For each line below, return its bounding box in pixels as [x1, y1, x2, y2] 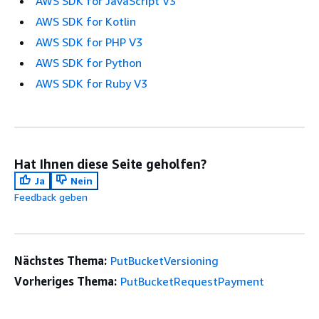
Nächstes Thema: [14, 253, 107, 268]
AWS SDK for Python [36, 55, 142, 70]
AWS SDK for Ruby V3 [36, 75, 147, 90]
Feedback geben [14, 190, 88, 203]
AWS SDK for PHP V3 [36, 34, 142, 49]
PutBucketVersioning [110, 253, 219, 268]
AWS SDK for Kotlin [36, 14, 136, 28]
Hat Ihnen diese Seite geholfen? [14, 155, 206, 172]
